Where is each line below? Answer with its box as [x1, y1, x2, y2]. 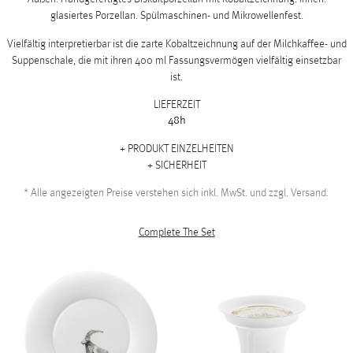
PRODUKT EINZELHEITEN [128, 142, 234, 154]
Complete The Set [138, 225, 215, 238]
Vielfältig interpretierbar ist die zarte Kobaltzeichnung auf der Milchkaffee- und [6, 36, 347, 50]
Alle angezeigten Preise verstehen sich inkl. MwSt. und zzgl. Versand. [30, 186, 329, 199]
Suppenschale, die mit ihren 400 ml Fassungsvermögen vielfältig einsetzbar [12, 53, 341, 66]
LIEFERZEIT [153, 97, 200, 110]
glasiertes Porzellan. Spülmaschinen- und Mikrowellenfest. [50, 9, 303, 22]
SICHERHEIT [155, 158, 206, 171]
